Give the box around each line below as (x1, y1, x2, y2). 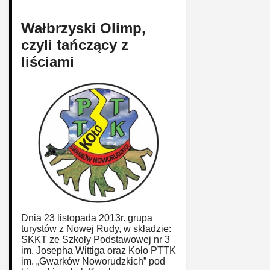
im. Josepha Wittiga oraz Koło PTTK (21, 245, 176, 256)
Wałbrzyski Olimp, (21, 19, 146, 36)
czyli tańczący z (21, 36, 128, 53)
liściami (21, 53, 74, 70)
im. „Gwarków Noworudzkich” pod (21, 256, 165, 266)
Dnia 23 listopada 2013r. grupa (21, 212, 152, 223)
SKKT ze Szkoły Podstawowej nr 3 (21, 234, 170, 245)
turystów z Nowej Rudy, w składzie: (21, 223, 171, 234)
